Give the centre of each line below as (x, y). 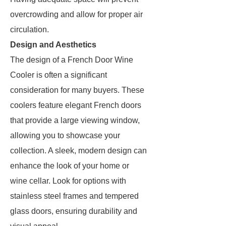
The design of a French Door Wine (72, 60)
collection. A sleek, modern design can (78, 151)
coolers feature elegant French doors (76, 105)
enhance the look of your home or (70, 166)
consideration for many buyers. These (77, 90)
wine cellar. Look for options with (68, 181)
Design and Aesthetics (53, 45)
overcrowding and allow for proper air (76, 14)
